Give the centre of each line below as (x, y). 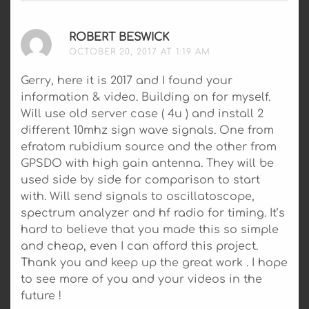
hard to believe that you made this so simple (150, 229)
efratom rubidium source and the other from (149, 147)
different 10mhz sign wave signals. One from (147, 130)
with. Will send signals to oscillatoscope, (138, 196)
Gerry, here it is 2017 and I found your (127, 80)
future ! (41, 296)
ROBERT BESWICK (119, 37)
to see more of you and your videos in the (141, 279)
